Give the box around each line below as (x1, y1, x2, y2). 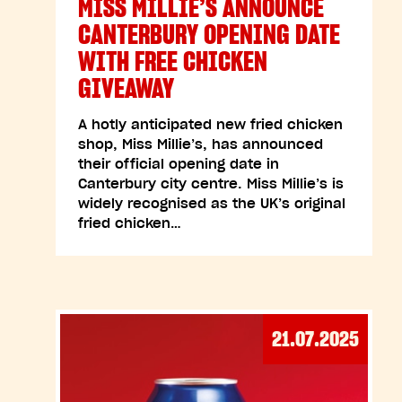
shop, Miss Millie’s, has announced (78, 135, 323, 153)
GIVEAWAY (78, 71, 174, 105)
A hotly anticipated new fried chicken (78, 116, 343, 133)
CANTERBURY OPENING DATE (78, 17, 340, 51)
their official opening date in (78, 155, 279, 172)
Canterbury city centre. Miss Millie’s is (78, 175, 344, 192)
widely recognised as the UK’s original (78, 195, 345, 212)
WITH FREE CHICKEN (78, 44, 267, 78)
